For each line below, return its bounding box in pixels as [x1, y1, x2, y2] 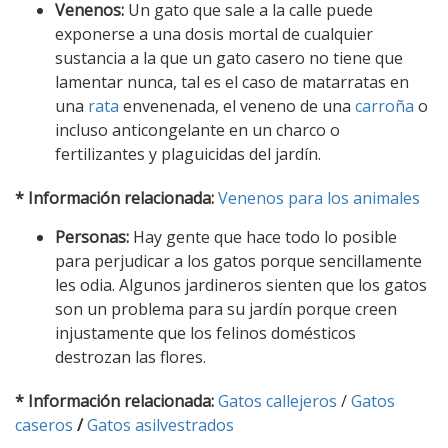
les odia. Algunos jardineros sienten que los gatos [55, 274, 427, 297]
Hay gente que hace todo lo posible [129, 226, 397, 249]
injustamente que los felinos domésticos [55, 322, 356, 345]
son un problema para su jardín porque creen [55, 298, 397, 321]
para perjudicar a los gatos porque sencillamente [55, 250, 422, 273]
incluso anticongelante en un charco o [55, 119, 340, 142]
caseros [15, 414, 73, 437]
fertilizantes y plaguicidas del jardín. [55, 143, 321, 166]
